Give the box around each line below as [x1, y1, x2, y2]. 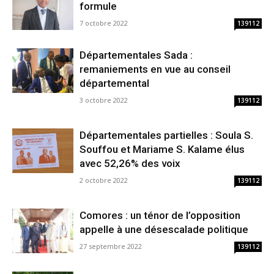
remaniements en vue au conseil [80, 63, 231, 76]
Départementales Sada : [80, 49, 193, 62]
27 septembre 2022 [80, 242, 142, 251]
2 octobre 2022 [80, 176, 128, 185]
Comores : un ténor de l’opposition [80, 209, 240, 222]
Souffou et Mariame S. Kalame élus [80, 143, 245, 156]
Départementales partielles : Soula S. [80, 129, 253, 142]
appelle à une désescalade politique [80, 223, 248, 236]
